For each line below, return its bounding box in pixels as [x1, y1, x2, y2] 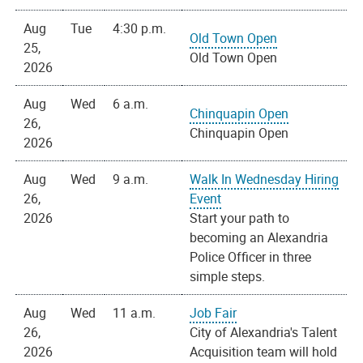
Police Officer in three [190, 248, 312, 267]
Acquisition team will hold [190, 343, 338, 361]
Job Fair [190, 304, 237, 322]
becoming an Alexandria [190, 228, 329, 247]
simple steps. [190, 267, 266, 286]
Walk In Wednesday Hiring [190, 170, 340, 189]
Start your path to [190, 209, 290, 228]
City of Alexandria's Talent [190, 323, 338, 342]
